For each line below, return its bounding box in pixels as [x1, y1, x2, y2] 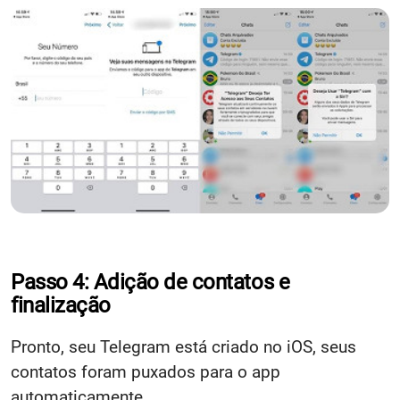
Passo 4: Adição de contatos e [11, 269, 290, 295]
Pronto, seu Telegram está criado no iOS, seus [11, 336, 356, 357]
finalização [11, 292, 111, 318]
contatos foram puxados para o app [11, 361, 280, 382]
